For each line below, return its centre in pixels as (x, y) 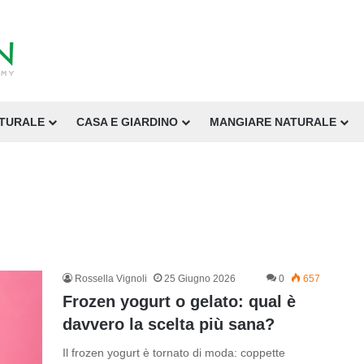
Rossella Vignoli (110, 279)
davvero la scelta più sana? (168, 324)
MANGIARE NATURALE (273, 122)
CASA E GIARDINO (127, 122)
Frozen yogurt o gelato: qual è (179, 301)
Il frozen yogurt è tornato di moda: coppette (173, 353)
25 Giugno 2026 (199, 279)
